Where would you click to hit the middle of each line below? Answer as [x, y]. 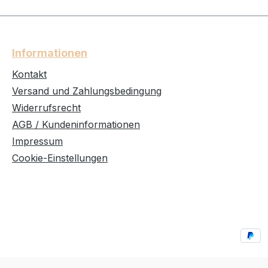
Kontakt [29, 74]
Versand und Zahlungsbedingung [87, 91]
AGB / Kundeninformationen [76, 124]
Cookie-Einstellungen [60, 158]
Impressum [37, 141]
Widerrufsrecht [46, 107]
